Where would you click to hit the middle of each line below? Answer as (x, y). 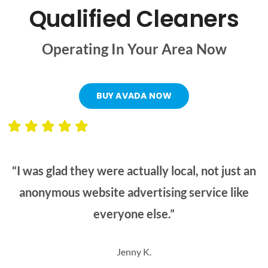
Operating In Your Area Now (134, 49)
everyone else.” (134, 213)
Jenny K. (134, 251)
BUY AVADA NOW (134, 96)
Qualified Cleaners (134, 19)
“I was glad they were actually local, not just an (134, 170)
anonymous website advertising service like (134, 192)
